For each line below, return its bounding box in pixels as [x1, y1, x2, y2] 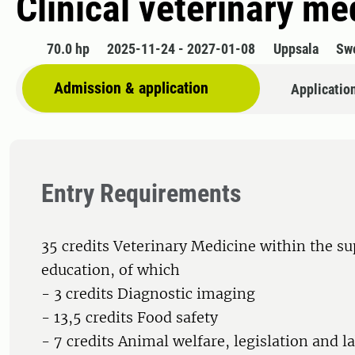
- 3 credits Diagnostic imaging [41, 284, 255, 303]
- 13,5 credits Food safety [41, 308, 218, 327]
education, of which [41, 261, 180, 280]
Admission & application [54, 78, 208, 98]
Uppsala [273, 40, 319, 58]
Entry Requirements [41, 178, 242, 209]
